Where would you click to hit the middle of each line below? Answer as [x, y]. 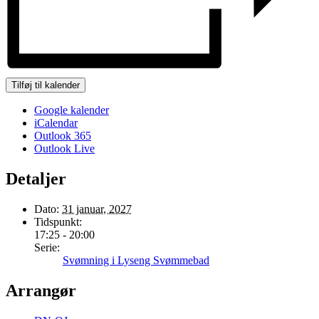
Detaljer [36, 179]
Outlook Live [64, 149]
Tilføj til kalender [46, 85]
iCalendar [56, 123]
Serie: [47, 247]
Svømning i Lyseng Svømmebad [136, 260]
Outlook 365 [63, 136]
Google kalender [72, 110]
